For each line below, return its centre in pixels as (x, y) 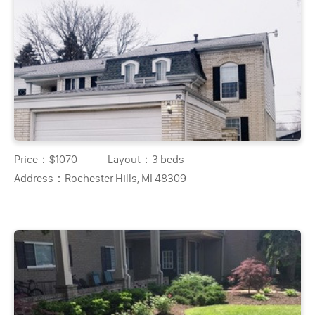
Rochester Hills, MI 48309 (126, 178)
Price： (32, 159)
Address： (40, 178)
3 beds (168, 159)
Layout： (130, 159)
